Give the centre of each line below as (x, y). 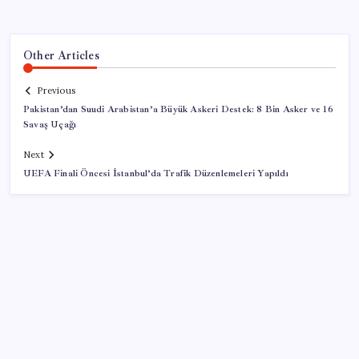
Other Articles (61, 55)
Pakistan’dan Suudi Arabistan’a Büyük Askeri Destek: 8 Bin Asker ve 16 (178, 110)
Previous (56, 91)
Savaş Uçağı (50, 125)
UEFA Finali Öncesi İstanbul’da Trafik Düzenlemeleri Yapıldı (156, 174)
